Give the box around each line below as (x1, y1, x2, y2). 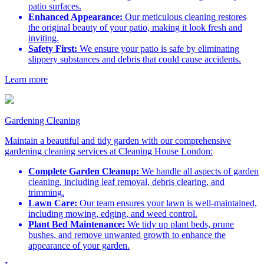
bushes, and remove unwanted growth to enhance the (28, 230, 226, 240)
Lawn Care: (28, 198, 77, 209)
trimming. (28, 187, 64, 198)
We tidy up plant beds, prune (125, 219, 234, 230)
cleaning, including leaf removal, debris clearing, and (28, 177, 225, 187)
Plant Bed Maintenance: (28, 219, 125, 230)
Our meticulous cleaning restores (123, 12, 246, 22)
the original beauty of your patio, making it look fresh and (28, 22, 242, 33)
